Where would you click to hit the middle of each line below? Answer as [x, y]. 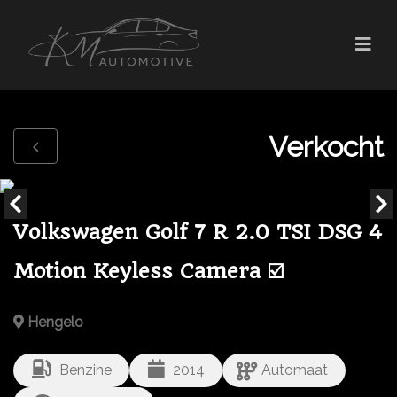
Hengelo [54, 322]
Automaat [295, 370]
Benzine [85, 370]
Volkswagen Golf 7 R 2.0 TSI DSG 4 [198, 232]
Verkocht [326, 146]
